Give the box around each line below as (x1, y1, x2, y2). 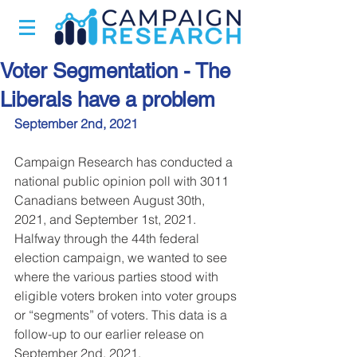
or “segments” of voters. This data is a (14, 307, 230, 323)
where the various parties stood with (14, 269, 222, 284)
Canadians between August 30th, (14, 192, 208, 208)
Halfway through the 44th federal (14, 230, 202, 246)
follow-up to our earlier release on (14, 326, 207, 342)
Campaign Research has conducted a (14, 154, 236, 170)
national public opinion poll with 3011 (14, 173, 232, 189)
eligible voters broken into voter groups (14, 288, 240, 304)
